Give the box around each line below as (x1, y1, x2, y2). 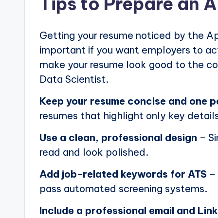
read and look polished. (39, 146, 148, 159)
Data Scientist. (39, 73, 109, 86)
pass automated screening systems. (39, 182, 207, 195)
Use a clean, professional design (39, 131, 197, 144)
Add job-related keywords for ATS (39, 168, 207, 181)
